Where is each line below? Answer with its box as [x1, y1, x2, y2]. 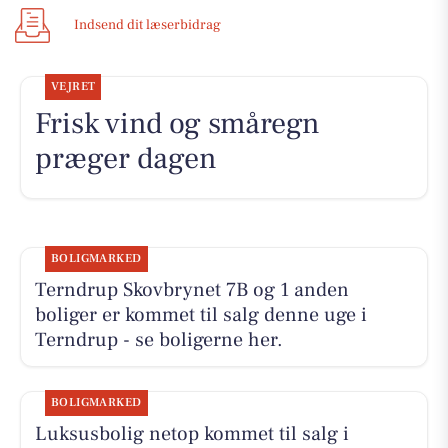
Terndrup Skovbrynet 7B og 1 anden [34, 276, 349, 303]
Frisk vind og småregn [34, 104, 320, 144]
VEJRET [50, 79, 96, 95]
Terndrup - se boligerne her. [34, 326, 283, 353]
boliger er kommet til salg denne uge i [34, 301, 367, 328]
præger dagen [34, 139, 217, 179]
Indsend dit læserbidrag [74, 16, 221, 35]
